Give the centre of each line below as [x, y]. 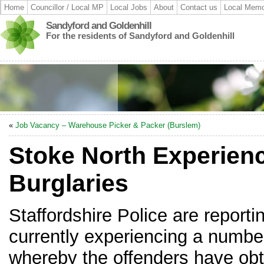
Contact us [199, 7]
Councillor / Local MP [67, 7]
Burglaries [69, 183]
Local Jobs [129, 7]
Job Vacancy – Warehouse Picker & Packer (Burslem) [108, 125]
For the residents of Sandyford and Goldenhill [140, 36]
